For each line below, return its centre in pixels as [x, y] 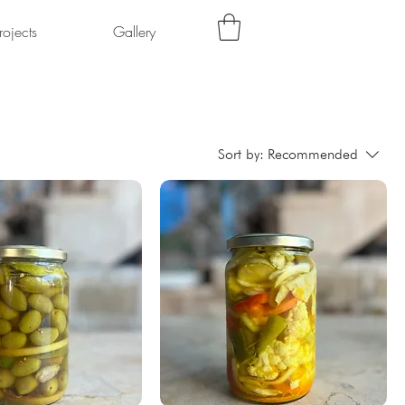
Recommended [313, 154]
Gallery [134, 32]
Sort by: [241, 154]
